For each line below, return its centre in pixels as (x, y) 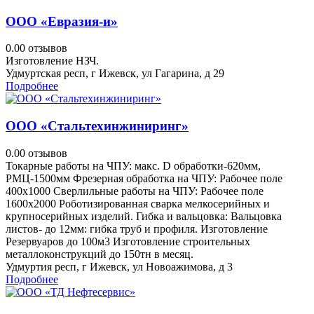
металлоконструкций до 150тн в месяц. (100, 254)
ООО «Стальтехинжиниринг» (97, 126)
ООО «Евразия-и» (62, 21)
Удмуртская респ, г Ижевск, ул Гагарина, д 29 (115, 74)
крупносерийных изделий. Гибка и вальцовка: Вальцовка (144, 216)
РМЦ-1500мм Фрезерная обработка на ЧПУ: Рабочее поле (144, 178)
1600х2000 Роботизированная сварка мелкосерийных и (138, 203)
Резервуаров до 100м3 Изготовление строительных (128, 241)
